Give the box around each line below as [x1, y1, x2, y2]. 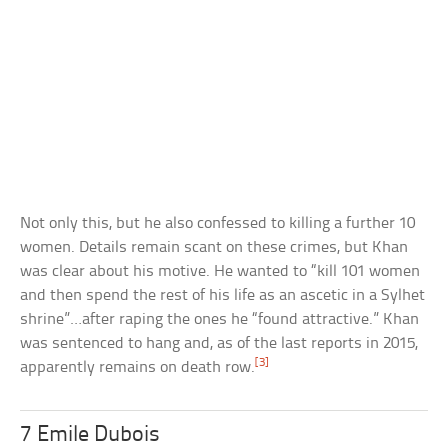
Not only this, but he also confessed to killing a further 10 [20, 215, 416, 233]
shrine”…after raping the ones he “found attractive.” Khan [20, 311, 420, 329]
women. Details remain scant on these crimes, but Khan [20, 239, 409, 257]
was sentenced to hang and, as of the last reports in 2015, [20, 335, 419, 353]
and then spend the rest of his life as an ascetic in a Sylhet [20, 287, 426, 305]
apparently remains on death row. [20, 359, 256, 377]
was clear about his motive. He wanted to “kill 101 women [20, 263, 421, 281]
